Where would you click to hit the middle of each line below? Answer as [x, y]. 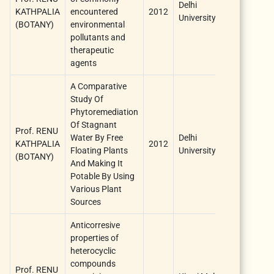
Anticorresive [95, 225]
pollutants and [98, 37]
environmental [98, 24]
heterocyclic [93, 250]
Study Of [87, 99]
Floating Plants [99, 150]
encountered [94, 11]
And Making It [97, 163]
